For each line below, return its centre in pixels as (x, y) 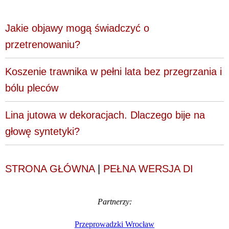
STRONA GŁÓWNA (50, 169)
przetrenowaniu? (43, 45)
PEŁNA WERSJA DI (148, 169)
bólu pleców (32, 88)
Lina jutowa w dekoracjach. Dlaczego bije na (105, 115)
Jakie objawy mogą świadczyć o (77, 28)
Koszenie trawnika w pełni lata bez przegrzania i (113, 72)
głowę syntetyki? (42, 132)
